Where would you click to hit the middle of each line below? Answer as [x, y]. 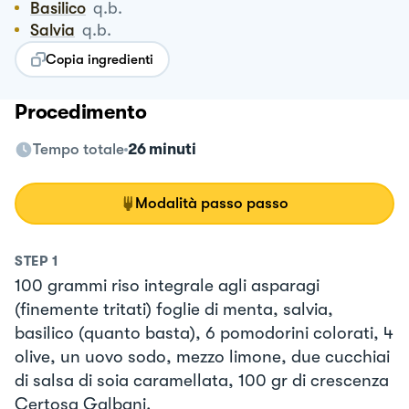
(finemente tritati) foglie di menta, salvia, [174, 309]
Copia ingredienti [100, 59]
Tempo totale [79, 149]
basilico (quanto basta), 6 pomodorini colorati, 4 [204, 333]
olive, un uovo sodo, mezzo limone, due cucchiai [202, 357]
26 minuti [162, 149]
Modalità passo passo [212, 203]
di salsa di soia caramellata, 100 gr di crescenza [202, 380]
